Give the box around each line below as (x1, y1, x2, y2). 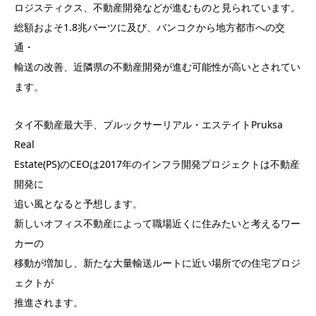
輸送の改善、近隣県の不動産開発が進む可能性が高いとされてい (14, 59, 300, 73)
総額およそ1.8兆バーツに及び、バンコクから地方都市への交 (14, 20, 285, 34)
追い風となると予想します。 (14, 196, 142, 210)
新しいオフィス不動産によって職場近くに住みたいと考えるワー (14, 216, 300, 230)
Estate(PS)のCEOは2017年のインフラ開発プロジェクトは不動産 (14, 157, 300, 171)
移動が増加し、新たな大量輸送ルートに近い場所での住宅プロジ (14, 255, 300, 269)
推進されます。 (14, 295, 83, 309)
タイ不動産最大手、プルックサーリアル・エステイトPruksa (14, 117, 283, 131)
